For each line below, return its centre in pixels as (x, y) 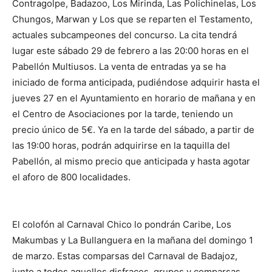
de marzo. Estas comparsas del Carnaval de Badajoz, (125, 256)
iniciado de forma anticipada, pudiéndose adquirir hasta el (136, 83)
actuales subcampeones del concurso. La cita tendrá (124, 35)
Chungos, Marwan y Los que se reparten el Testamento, (132, 19)
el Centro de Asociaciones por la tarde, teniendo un (123, 114)
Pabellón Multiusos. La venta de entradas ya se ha (119, 67)
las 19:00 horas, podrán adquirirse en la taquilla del (121, 146)
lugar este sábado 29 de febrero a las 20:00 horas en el (131, 51)
